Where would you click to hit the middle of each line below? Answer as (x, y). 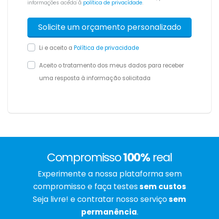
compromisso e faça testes (85, 187)
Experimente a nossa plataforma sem (109, 174)
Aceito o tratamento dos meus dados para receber (111, 66)
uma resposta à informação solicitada (95, 78)
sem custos (162, 187)
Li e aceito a (56, 48)
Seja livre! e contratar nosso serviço (100, 199)
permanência (109, 212)
